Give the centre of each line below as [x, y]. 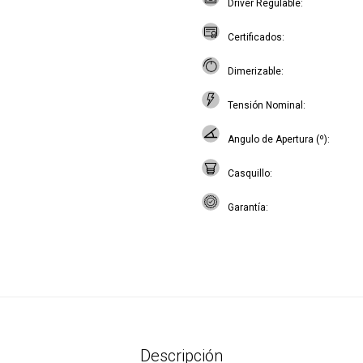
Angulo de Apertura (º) [278, 139]
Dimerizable [254, 71]
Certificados [255, 37]
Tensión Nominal [265, 105]
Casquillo [249, 173]
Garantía [247, 207]
